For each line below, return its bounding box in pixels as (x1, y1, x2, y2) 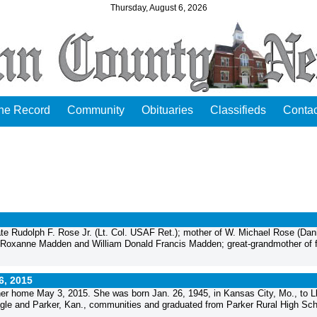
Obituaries (142, 104, 193, 116)
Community (67, 104, 125, 116)
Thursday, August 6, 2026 (110, 3, 207, 12)
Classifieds (210, 104, 266, 116)
